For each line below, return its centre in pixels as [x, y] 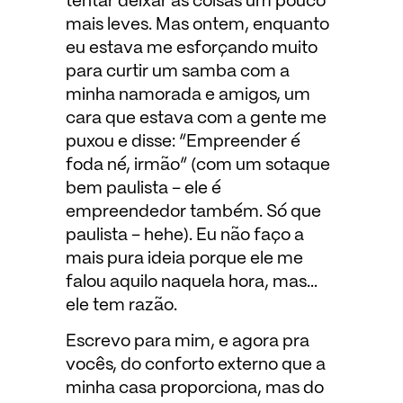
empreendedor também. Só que [193, 212]
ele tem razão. [121, 305]
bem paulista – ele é [143, 188]
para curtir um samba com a [177, 72]
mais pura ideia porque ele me [184, 259]
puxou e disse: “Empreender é [183, 142]
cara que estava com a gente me [196, 118]
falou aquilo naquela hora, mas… [191, 282]
